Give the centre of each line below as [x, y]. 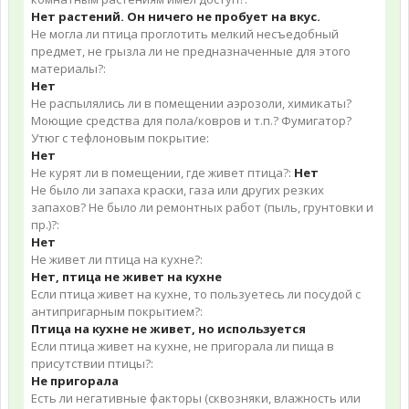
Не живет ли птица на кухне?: [117, 259]
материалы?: [68, 68]
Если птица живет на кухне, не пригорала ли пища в [183, 346]
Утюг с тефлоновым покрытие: [120, 138]
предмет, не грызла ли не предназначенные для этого [191, 51]
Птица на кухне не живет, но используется [168, 329]
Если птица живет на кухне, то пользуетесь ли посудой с [196, 294]
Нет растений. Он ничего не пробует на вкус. [176, 16]
